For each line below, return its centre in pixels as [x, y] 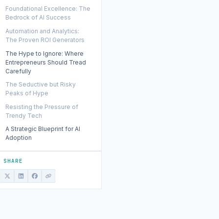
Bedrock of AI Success [38, 18]
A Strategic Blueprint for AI [43, 129]
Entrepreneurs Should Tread [46, 62]
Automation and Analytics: [42, 31]
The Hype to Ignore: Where [44, 53]
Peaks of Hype [27, 93]
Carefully [18, 71]
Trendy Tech [24, 115]
